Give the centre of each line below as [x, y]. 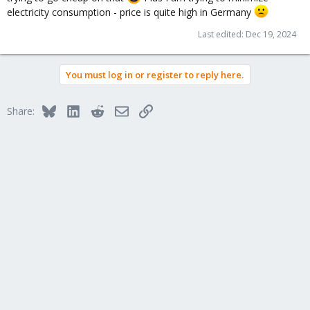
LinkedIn [98, 109]
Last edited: [222, 35]
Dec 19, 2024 [271, 35]
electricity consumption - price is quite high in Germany [130, 12]
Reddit [118, 109]
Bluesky [72, 109]
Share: [21, 111]
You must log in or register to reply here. [155, 75]
